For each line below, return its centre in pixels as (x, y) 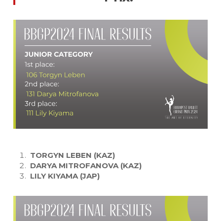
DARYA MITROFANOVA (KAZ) (85, 165)
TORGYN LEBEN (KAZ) (73, 155)
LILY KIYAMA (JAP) (64, 176)
